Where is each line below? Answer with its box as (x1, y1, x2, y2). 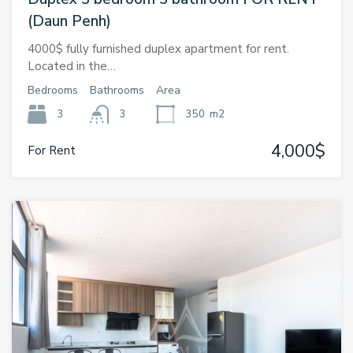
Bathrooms (90, 83, 144, 98)
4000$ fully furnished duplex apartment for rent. (28, 41, 289, 58)
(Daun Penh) (28, 11, 111, 32)
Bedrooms (28, 83, 78, 98)
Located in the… (28, 58, 116, 75)
